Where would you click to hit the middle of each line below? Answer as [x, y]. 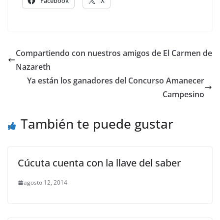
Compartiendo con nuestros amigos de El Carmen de [114, 53]
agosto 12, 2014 [45, 182]
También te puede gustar [97, 124]
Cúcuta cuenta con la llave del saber [99, 163]
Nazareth [33, 67]
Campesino [183, 94]
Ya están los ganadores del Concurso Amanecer [116, 81]
